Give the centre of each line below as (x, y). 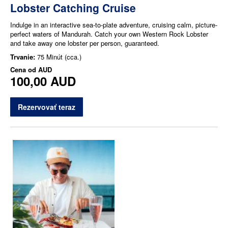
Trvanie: (24, 56)
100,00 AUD (43, 81)
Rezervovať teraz (47, 107)
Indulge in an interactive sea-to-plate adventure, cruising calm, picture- (114, 24)
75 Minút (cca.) (59, 56)
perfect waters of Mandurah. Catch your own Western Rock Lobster (109, 34)
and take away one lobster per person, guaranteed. (85, 43)
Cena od (24, 69)
